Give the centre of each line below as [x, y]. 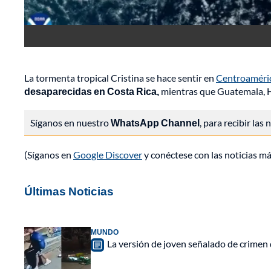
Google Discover [108, 155]
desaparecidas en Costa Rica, [92, 91]
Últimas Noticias [69, 191]
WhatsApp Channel [155, 123]
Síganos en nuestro [70, 123]
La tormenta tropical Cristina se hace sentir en [120, 78]
